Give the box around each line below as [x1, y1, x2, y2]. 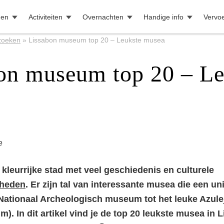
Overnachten [82, 13, 123, 21]
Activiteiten [28, 13, 62, 21]
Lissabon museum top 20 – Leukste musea [28, 36, 167, 44]
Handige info [143, 13, 183, 21]
